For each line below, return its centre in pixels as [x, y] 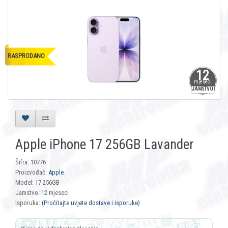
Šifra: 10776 [31, 162]
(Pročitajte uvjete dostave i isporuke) [91, 203]
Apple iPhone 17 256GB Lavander [105, 145]
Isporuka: [28, 203]
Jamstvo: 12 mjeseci [42, 193]
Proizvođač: [32, 173]
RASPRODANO [26, 56]
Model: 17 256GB [37, 183]
